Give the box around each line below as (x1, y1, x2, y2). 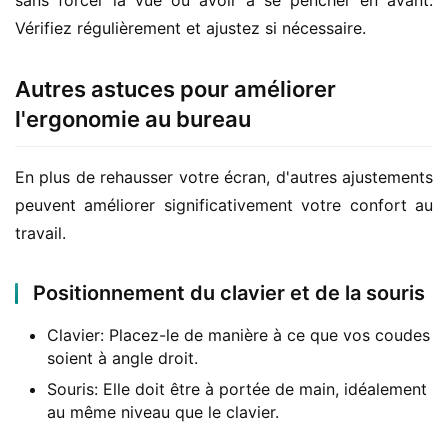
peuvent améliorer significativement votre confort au (15, 195, 433, 215)
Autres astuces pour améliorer (15, 76, 336, 102)
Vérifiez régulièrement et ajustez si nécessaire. (15, 18, 366, 38)
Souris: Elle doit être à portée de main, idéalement (47, 379, 427, 399)
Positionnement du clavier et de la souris (33, 281, 425, 305)
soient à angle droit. (47, 348, 198, 368)
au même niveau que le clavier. (47, 402, 279, 422)
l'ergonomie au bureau (15, 106, 251, 132)
